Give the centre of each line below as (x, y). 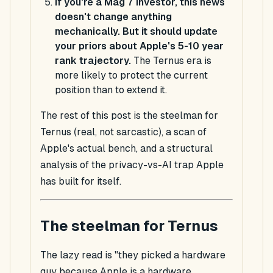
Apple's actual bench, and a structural (126, 149)
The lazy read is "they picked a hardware (133, 255)
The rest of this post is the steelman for (129, 116)
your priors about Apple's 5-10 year (139, 46)
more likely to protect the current (131, 76)
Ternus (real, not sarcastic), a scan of (123, 132)
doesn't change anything (113, 17)
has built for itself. (81, 182)
